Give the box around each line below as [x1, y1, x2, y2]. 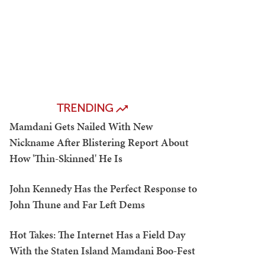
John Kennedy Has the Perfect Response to [9, 181, 197, 196]
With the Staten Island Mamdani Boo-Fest [9, 243, 195, 258]
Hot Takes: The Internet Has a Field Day [9, 227, 185, 242]
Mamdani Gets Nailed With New [9, 119, 153, 134]
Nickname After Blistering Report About [9, 135, 189, 150]
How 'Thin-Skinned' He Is [9, 151, 122, 166]
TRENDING [57, 101, 116, 115]
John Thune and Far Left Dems [9, 197, 145, 212]
